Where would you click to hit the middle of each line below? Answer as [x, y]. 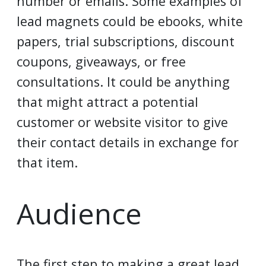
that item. [47, 162]
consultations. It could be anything [123, 82]
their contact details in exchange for [128, 142]
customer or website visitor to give [122, 122]
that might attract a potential [107, 102]
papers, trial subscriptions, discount [126, 41]
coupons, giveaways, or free [101, 61]
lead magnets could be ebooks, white [130, 21]
